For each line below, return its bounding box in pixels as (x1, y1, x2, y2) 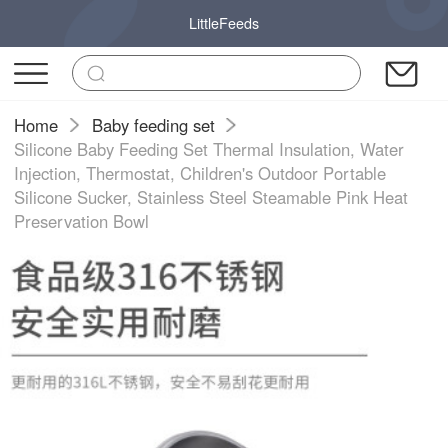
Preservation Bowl (14, 208, 150, 233)
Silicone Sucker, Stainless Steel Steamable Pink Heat (14, 184, 409, 209)
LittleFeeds (189, 13, 259, 33)
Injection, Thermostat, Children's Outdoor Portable (14, 160, 387, 185)
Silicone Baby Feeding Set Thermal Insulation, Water (14, 136, 405, 161)
